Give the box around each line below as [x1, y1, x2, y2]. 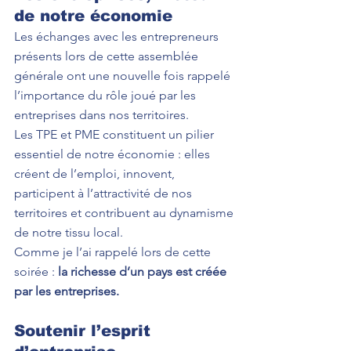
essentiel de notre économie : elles [14, 147, 213, 161]
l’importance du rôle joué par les [14, 88, 199, 103]
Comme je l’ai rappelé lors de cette [14, 244, 214, 259]
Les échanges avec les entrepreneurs [14, 29, 222, 44]
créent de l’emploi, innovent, [14, 166, 178, 181]
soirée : [14, 264, 58, 279]
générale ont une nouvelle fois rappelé [14, 68, 233, 83]
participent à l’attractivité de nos [14, 186, 195, 201]
